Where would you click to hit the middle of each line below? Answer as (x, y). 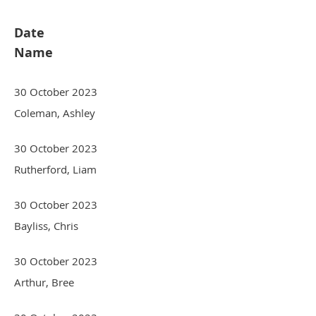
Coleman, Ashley (55, 113)
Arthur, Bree (44, 282)
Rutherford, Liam (55, 169)
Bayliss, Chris (46, 225)
